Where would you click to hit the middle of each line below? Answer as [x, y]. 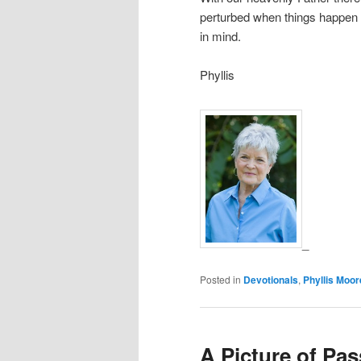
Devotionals [271, 280]
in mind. [220, 35]
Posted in [220, 280]
